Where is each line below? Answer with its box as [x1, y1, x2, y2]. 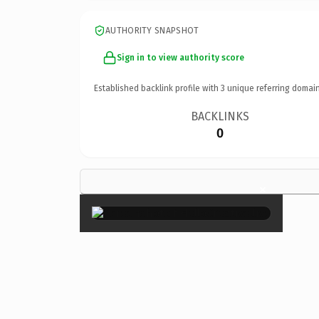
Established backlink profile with [94, 83, 221, 93]
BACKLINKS [191, 109, 250, 123]
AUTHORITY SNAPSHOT [105, 25, 199, 36]
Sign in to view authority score [117, 52, 244, 63]
